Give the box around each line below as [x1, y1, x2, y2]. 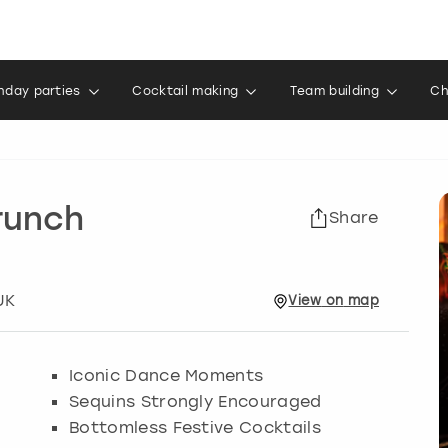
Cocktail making [132, 84, 239, 98]
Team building [289, 84, 379, 98]
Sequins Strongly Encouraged [69, 391, 322, 412]
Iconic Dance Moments [69, 365, 264, 386]
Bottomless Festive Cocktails [69, 417, 321, 438]
